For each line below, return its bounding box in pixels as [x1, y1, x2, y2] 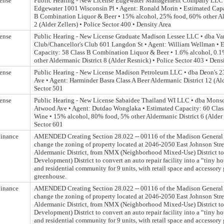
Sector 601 [34, 120, 63, 128]
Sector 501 [34, 84, 63, 92]
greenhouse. [34, 172, 66, 180]
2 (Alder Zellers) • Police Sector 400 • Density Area [34, 20, 171, 28]
